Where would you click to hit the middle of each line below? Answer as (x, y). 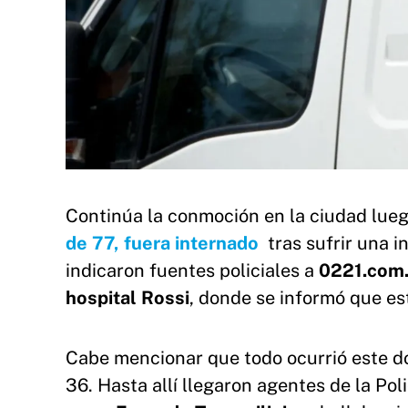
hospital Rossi (127, 297)
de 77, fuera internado (162, 243)
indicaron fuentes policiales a (192, 270)
